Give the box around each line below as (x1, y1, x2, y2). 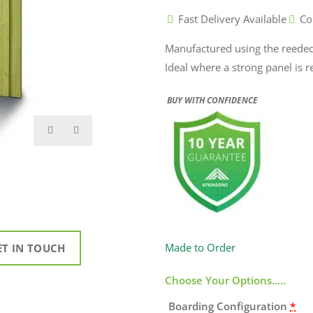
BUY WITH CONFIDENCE (165, 94, 258, 107)
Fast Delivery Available (178, 11, 286, 26)
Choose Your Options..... (165, 273, 286, 288)
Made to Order (165, 240, 235, 255)
